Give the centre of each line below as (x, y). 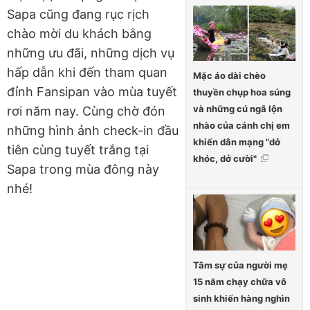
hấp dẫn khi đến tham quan (87, 72)
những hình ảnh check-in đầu (93, 130)
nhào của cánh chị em (241, 126)
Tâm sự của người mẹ (240, 265)
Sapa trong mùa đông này (83, 169)
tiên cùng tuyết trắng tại (78, 149)
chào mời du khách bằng (79, 33)
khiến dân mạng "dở (237, 142)
